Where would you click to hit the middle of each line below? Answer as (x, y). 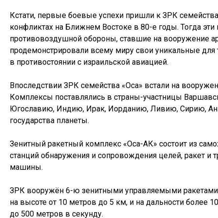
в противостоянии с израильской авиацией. (89, 62)
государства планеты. (49, 121)
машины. (26, 167)
